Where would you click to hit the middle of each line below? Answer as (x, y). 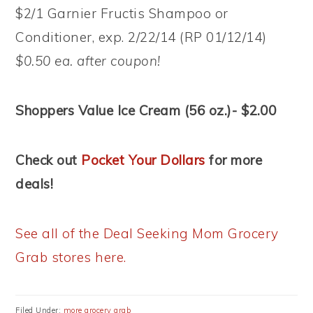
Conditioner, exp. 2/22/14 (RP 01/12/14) (141, 37)
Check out (49, 160)
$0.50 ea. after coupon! (88, 61)
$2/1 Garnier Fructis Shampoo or (122, 13)
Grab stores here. (71, 257)
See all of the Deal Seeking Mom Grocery (147, 233)
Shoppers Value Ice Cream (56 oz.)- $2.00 (146, 110)
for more (234, 160)
